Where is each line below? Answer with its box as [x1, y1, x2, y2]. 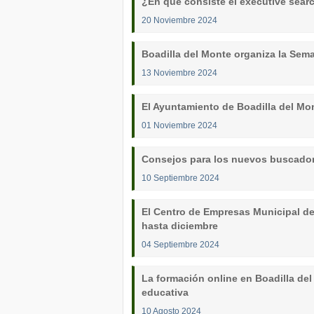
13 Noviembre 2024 [142, 68, 217, 77]
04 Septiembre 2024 [142, 240, 219, 249]
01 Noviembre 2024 [142, 121, 217, 130]
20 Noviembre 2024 [142, 15, 217, 25]
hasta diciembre [142, 220, 218, 231]
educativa [142, 287, 189, 298]
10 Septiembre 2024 [142, 173, 219, 182]
